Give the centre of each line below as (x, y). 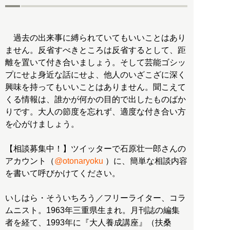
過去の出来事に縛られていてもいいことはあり (95, 38)
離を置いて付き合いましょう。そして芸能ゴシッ (95, 63)
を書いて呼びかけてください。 (63, 174)
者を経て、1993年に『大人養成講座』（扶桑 (88, 223)
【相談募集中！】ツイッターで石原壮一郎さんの (95, 149)
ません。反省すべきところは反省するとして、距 (95, 50)
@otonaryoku (80, 161)
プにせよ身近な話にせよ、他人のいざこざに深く (95, 75)
